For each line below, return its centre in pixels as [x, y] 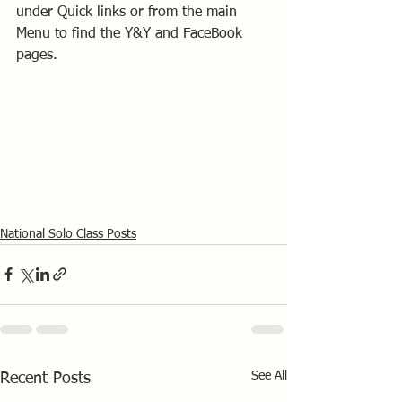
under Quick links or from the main [129, 13]
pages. [37, 56]
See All [269, 376]
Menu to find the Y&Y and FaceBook [131, 34]
